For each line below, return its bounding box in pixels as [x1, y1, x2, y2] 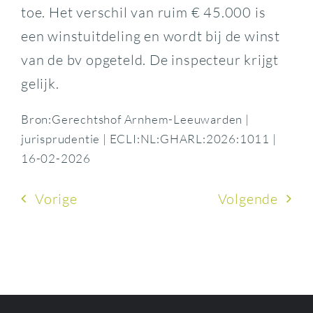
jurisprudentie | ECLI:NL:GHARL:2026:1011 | [20, 131, 277, 147]
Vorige [34, 189, 78, 208]
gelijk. [20, 75, 59, 93]
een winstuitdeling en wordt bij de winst [20, 27, 280, 45]
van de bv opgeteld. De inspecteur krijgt [20, 51, 279, 69]
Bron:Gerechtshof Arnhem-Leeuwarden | [20, 112, 249, 127]
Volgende [217, 189, 279, 208]
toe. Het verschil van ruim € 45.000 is [20, 3, 266, 22]
